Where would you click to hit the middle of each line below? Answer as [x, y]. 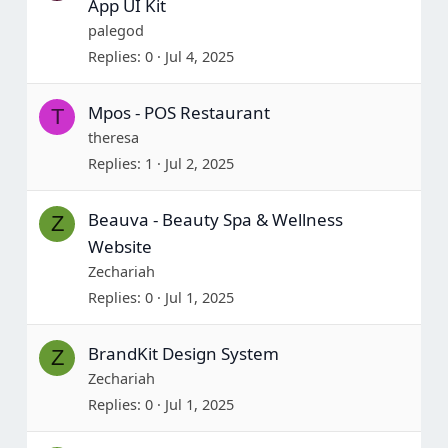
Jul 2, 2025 [199, 163]
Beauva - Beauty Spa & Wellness [215, 219]
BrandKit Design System [183, 353]
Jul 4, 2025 [199, 56]
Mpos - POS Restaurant [178, 112]
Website [119, 246]
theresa [113, 137]
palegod [115, 30]
